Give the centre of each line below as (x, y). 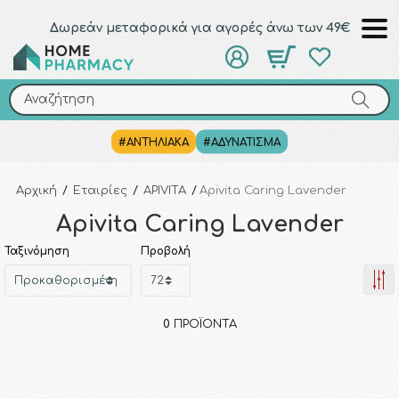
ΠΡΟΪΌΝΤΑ (203, 324)
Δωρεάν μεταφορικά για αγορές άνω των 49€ (199, 28)
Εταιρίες (100, 191)
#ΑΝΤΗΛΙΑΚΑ (154, 142)
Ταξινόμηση (37, 251)
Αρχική (37, 191)
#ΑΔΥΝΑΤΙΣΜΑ (242, 142)
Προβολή (166, 251)
